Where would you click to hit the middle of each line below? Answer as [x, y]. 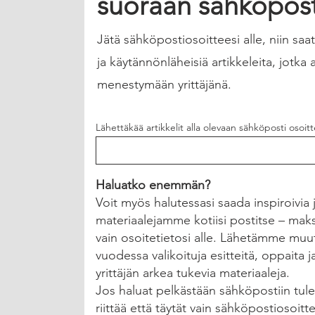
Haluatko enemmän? [153, 185]
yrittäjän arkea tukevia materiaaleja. [193, 273]
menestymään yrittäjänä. [164, 84]
